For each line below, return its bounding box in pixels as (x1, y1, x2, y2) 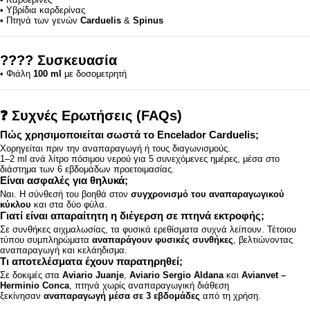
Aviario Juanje (62, 270, 124, 280)
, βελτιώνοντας (233, 235, 293, 245)
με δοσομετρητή (62, 69, 127, 79)
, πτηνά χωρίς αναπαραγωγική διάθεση (69, 280, 229, 291)
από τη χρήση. (200, 291, 261, 301)
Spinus (133, 15, 163, 26)
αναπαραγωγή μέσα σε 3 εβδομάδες (44, 291, 200, 301)
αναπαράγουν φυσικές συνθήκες (92, 235, 233, 245)
